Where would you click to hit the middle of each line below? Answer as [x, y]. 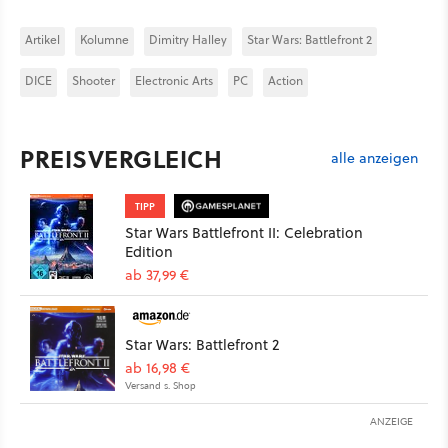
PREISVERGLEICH [121, 159]
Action [285, 81]
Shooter [93, 81]
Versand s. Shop [160, 385]
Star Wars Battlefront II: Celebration [244, 233]
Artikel [42, 40]
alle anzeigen [374, 157]
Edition [149, 252]
